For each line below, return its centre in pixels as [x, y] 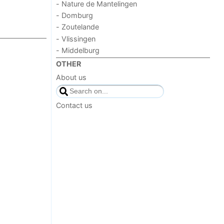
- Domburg [75, 15]
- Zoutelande [78, 27]
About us [71, 77]
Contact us [74, 105]
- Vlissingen [76, 38]
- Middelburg [78, 50]
